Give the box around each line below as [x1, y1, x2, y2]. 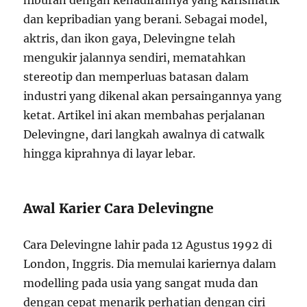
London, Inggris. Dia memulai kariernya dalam [23, 257, 277, 271]
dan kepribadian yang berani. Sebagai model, [23, 12, 268, 26]
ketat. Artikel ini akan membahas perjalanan [23, 108, 266, 122]
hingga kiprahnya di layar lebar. [23, 147, 196, 160]
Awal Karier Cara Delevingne [23, 200, 214, 217]
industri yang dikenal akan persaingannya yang [23, 89, 282, 103]
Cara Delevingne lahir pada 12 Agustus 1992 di [23, 238, 273, 251]
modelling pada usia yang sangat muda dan [23, 276, 259, 290]
